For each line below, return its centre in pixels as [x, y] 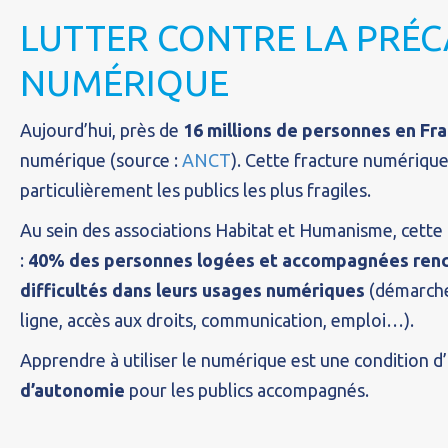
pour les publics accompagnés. [247, 390]
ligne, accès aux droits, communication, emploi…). [217, 320]
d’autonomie [72, 390]
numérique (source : [101, 160]
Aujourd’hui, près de [101, 130]
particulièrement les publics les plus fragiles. [195, 190]
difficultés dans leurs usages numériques [194, 290]
